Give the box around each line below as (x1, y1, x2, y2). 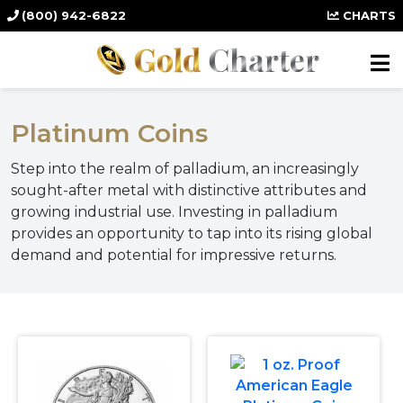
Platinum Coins (11, 118, 208, 148)
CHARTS (339, 8, 396, 22)
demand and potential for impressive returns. (11, 246, 336, 264)
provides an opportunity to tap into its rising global (11, 225, 372, 242)
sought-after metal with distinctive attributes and (11, 182, 367, 199)
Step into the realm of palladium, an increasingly (11, 160, 359, 177)
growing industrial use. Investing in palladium (11, 203, 337, 220)
